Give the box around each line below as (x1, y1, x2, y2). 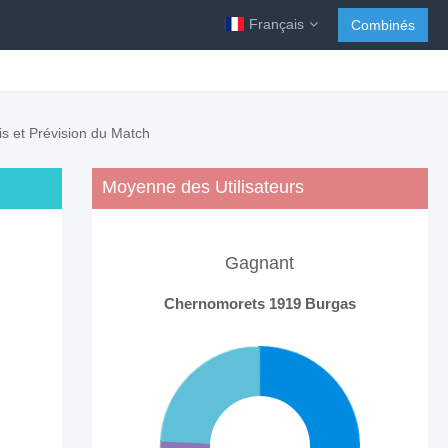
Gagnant (225, 253, 295, 273)
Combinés (351, 17, 415, 33)
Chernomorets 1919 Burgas (163, 295, 356, 313)
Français (249, 16, 304, 32)
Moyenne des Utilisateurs (101, 177, 304, 197)
